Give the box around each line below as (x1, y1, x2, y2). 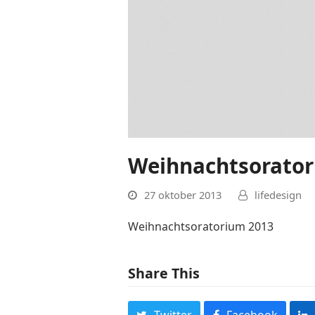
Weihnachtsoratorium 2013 (128, 219, 274, 235)
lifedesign (255, 188, 302, 202)
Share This (128, 264, 200, 283)
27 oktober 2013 (144, 188, 221, 202)
